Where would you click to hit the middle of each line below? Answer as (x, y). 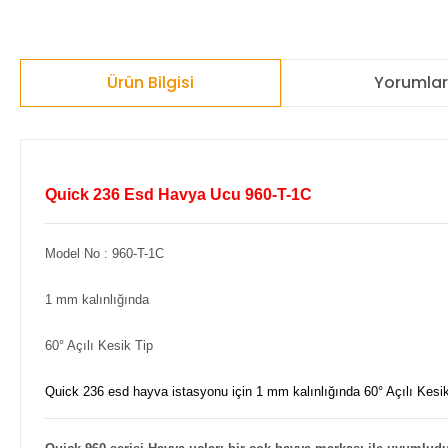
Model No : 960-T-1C (104, 253)
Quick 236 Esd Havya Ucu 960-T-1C (178, 194)
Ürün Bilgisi (150, 82)
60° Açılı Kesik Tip (99, 345)
